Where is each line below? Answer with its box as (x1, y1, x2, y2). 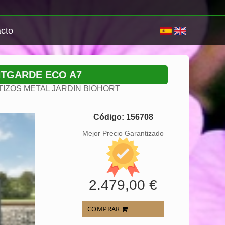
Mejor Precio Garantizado (82, 129, 164, 137)
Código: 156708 (93, 113, 153, 121)
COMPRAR (87, 204, 122, 213)
